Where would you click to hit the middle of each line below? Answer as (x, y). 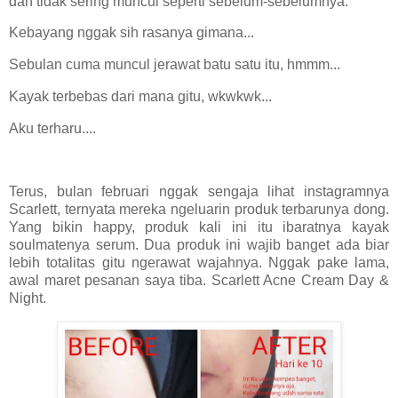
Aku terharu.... (54, 128)
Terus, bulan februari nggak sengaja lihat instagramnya (199, 192)
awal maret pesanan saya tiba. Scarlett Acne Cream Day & (199, 281)
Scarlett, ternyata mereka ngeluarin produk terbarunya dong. (199, 210)
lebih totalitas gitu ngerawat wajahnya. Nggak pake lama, (199, 263)
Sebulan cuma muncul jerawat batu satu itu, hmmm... (176, 65)
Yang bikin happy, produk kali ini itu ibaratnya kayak (199, 227)
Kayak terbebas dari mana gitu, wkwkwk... (140, 96)
